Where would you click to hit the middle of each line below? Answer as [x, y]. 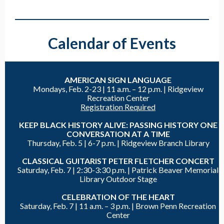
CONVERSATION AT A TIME [118, 134]
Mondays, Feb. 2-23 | [69, 89]
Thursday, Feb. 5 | [57, 143]
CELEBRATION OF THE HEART [118, 197]
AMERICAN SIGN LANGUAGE [118, 80]
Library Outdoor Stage [118, 179]
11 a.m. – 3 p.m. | [107, 206]
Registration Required [118, 107]
